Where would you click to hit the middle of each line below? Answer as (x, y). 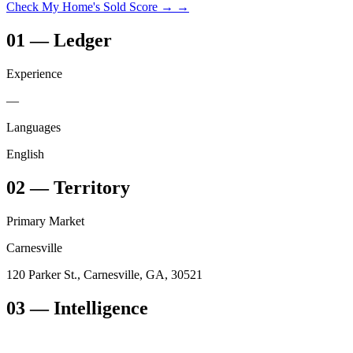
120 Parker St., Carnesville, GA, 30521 (104, 274)
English (25, 154)
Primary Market (45, 221)
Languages (33, 128)
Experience (34, 74)
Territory (92, 187)
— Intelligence (87, 308)
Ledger (83, 41)
